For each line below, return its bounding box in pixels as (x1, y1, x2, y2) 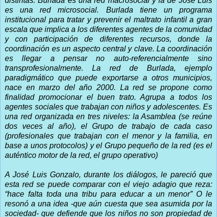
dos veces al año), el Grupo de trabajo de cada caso (5, 122, 212, 130)
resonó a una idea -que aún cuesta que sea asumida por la (5, 199, 212, 208)
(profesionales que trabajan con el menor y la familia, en (5, 131, 212, 140)
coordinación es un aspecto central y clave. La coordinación (5, 44, 212, 53)
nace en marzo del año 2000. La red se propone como (5, 83, 212, 92)
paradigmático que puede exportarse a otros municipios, (5, 73, 212, 82)
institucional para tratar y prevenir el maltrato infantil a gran (5, 15, 212, 24)
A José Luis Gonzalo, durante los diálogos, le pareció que (5, 170, 212, 179)
